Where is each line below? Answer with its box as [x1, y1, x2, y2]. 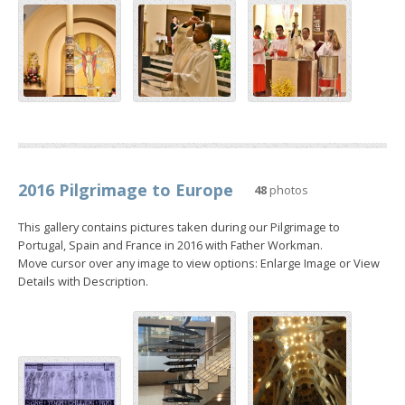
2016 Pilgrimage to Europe [18, 178, 233, 201]
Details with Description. [18, 272, 148, 289]
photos [267, 181, 308, 198]
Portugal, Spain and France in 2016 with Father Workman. [18, 236, 323, 253]
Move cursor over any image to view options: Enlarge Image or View [18, 254, 380, 271]
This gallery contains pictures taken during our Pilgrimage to [18, 218, 340, 235]
